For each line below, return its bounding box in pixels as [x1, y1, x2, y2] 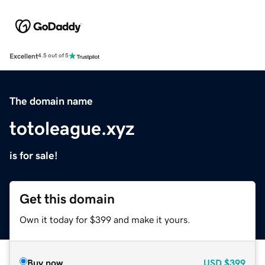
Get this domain [20, 192, 115, 206]
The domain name [9, 95, 93, 106]
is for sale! [9, 150, 58, 161]
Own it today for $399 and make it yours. [20, 214, 190, 224]
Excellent [9, 52, 38, 60]
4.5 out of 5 [38, 53, 69, 59]
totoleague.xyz [9, 118, 135, 138]
